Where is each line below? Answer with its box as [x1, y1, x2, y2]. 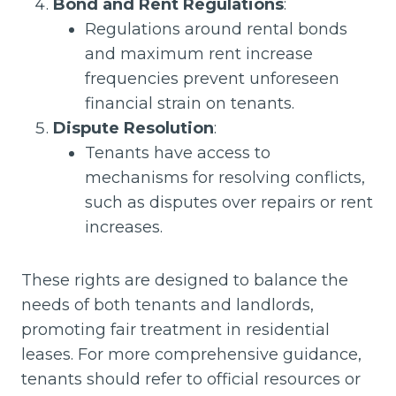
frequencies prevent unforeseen [85, 69, 339, 88]
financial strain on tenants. [85, 94, 294, 113]
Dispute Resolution [53, 118, 214, 138]
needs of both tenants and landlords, [21, 295, 314, 315]
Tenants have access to [85, 143, 270, 163]
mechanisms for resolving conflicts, [85, 168, 365, 187]
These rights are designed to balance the [21, 270, 348, 290]
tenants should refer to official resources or [21, 369, 361, 389]
